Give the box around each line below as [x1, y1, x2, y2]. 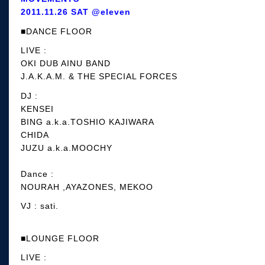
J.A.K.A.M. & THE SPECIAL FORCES [21, 72, 177, 81]
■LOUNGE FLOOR [21, 233, 99, 243]
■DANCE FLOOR [21, 26, 92, 36]
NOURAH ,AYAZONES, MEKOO [21, 182, 153, 192]
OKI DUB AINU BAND [21, 59, 111, 68]
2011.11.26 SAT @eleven [21, 7, 131, 17]
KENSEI [21, 104, 54, 114]
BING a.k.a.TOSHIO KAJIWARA [21, 117, 154, 127]
